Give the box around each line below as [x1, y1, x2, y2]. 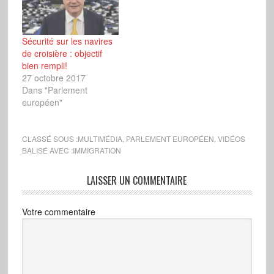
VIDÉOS [217, 133, 245, 144]
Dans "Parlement [21, 83, 87, 96]
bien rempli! [21, 59, 67, 72]
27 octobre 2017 [21, 71, 86, 84]
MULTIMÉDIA [77, 133, 122, 144]
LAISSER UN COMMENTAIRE [87, 172, 187, 188]
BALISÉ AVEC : [21, 144, 73, 155]
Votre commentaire [21, 205, 95, 218]
